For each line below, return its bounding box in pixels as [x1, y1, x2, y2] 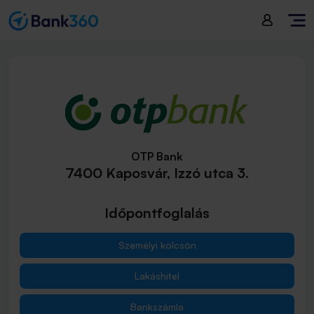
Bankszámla [130, 301, 184, 313]
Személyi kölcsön [118, 239, 196, 251]
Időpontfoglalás [104, 204, 210, 221]
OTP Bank [131, 149, 183, 163]
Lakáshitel [135, 270, 179, 282]
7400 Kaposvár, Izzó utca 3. [65, 164, 249, 182]
